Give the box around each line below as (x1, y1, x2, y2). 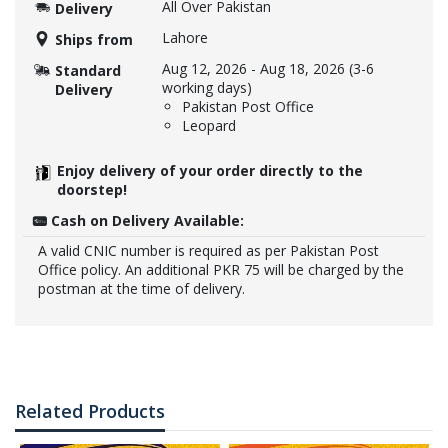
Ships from (55, 30, 133, 50)
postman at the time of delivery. (38, 279, 245, 299)
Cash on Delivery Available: (51, 211, 244, 231)
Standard (55, 61, 121, 81)
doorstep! (57, 180, 127, 200)
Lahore (162, 28, 208, 48)
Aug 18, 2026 (260, 59, 345, 79)
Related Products (15, 399, 165, 424)
